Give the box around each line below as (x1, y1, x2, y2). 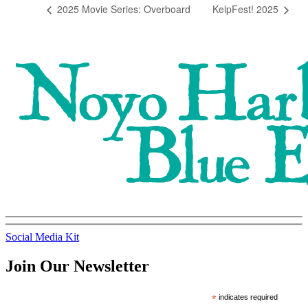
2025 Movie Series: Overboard (54, 2, 190, 16)
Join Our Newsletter (5, 256, 149, 275)
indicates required (217, 292, 278, 301)
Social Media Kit (5, 230, 79, 243)
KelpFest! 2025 (212, 2, 281, 16)
